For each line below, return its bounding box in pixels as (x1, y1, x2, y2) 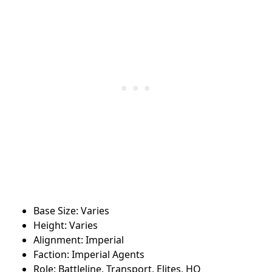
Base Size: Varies (33, 204, 109, 218)
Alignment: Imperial (33, 233, 126, 247)
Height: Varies (33, 219, 98, 233)
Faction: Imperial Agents (33, 248, 144, 262)
